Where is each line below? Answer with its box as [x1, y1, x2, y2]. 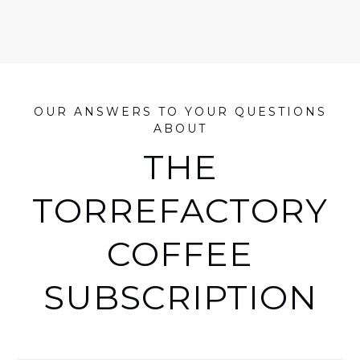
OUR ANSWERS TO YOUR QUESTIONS [33, 104, 327, 119]
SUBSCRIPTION [43, 276, 317, 318]
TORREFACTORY [32, 189, 328, 231]
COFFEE [107, 232, 253, 275]
